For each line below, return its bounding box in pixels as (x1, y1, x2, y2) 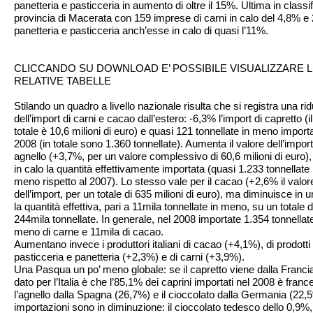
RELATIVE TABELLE (14, 75, 111, 87)
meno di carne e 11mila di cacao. (14, 226, 163, 238)
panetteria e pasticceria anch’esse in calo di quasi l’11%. (14, 24, 268, 36)
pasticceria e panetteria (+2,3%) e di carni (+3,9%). (14, 251, 245, 263)
